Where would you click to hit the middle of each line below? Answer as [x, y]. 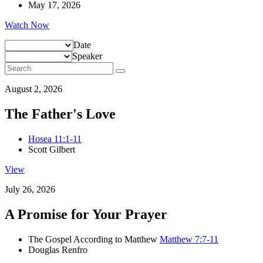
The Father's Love [60, 114]
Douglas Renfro [58, 250]
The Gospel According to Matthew [94, 240]
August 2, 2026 [33, 89]
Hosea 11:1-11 [55, 139]
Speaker [87, 56]
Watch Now [27, 25]
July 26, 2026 [30, 190]
